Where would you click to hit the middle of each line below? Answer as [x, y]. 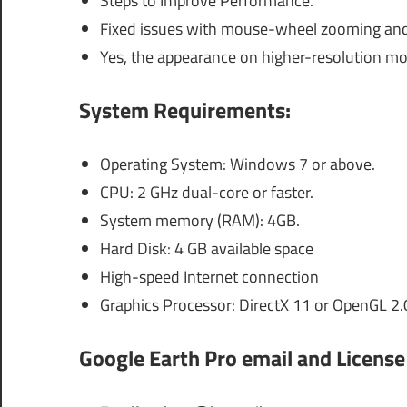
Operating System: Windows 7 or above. [237, 164]
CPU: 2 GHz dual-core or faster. [206, 193]
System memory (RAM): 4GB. [199, 221]
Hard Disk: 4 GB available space [206, 249]
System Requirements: [185, 110]
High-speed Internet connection [209, 277]
